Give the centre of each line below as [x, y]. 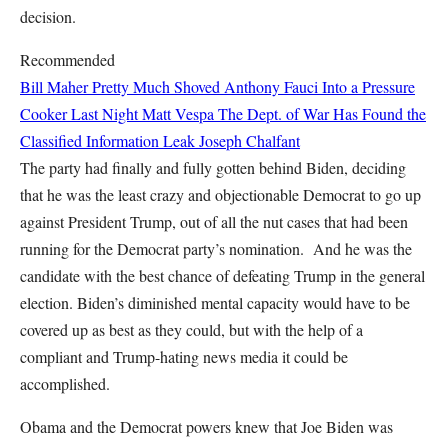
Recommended [67, 59]
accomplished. [67, 383]
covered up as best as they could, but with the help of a [191, 329]
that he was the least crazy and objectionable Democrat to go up [220, 194]
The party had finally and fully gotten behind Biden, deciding [213, 167]
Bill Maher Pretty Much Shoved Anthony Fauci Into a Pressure [217, 86]
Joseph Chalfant [249, 140]
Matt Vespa [178, 113]
